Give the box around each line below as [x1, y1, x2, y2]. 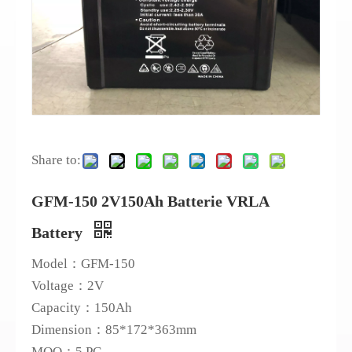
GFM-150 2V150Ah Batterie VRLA [31, 192, 269, 210]
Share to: [31, 152, 81, 167]
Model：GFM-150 [31, 256, 135, 271]
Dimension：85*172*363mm [31, 322, 196, 337]
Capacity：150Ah [31, 300, 132, 315]
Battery [31, 224, 86, 241]
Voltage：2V [31, 278, 104, 293]
